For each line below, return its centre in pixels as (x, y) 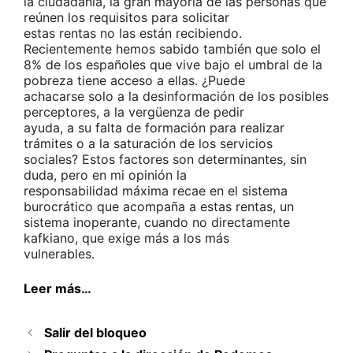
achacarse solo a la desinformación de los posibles (176, 97)
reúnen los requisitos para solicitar (126, 18)
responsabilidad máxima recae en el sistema (156, 191)
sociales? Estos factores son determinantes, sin (165, 160)
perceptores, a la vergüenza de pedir (134, 112)
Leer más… (58, 289)
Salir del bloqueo (95, 333)
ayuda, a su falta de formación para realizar (154, 128)
